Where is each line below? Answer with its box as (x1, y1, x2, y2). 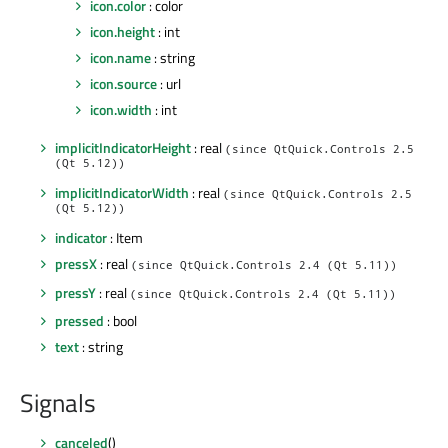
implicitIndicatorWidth (55, 182, 189, 204)
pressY (55, 281, 96, 303)
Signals (20, 384, 96, 423)
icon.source (90, 73, 157, 95)
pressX (55, 253, 97, 275)
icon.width (90, 99, 152, 121)
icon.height (90, 20, 155, 42)
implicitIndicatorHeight (55, 137, 191, 159)
